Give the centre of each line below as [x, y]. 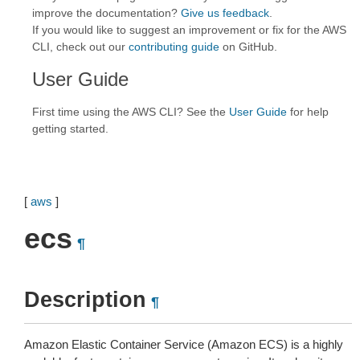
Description [85, 300]
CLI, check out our [80, 47]
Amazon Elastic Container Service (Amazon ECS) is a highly [184, 344]
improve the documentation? [106, 13]
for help [308, 112]
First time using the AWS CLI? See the [131, 112]
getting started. [70, 129]
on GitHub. [248, 47]
